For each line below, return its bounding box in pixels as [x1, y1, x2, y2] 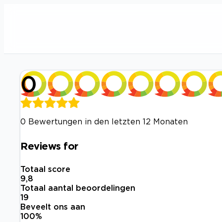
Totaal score [20, 165, 70, 174]
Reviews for [20, 140, 78, 151]
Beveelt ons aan [20, 202, 85, 212]
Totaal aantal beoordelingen [20, 183, 135, 193]
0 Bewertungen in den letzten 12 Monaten [20, 117, 188, 126]
